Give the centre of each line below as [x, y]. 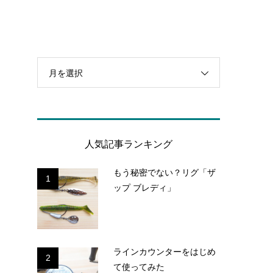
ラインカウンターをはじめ [165, 252]
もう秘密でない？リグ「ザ [165, 172]
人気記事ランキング [129, 144]
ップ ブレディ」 [144, 188]
